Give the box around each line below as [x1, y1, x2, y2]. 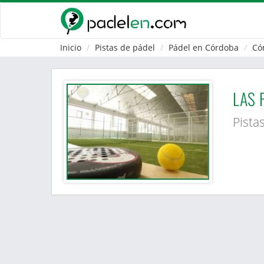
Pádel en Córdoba [169, 42, 239, 53]
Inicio [60, 42, 81, 53]
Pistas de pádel [95, 42, 155, 53]
